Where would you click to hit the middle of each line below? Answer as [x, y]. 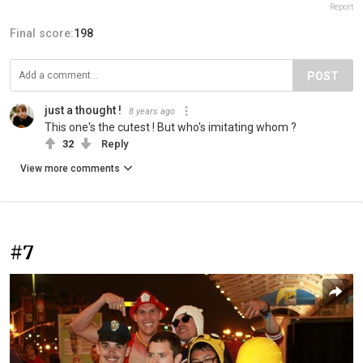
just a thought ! [83, 110]
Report [342, 6]
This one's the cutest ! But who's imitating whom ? [171, 127]
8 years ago [152, 111]
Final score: [42, 33]
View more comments [70, 168]
